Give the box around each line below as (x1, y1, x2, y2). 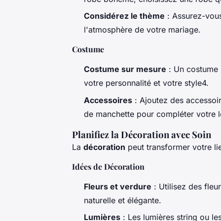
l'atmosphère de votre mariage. (84, 25, 201, 35)
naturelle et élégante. (84, 195, 161, 205)
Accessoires (84, 95, 132, 105)
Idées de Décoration (72, 161, 145, 172)
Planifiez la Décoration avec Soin (72, 128, 211, 141)
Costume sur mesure (84, 64, 166, 74)
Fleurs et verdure (84, 181, 151, 191)
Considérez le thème (84, 11, 165, 21)
